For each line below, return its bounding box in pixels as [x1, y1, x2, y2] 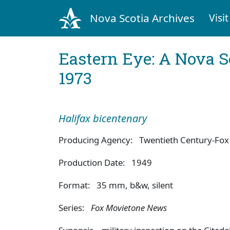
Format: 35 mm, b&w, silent [59, 179, 173, 191]
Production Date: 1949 [59, 156, 152, 168]
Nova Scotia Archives [89, 10, 195, 25]
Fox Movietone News [91, 201, 167, 214]
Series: [59, 201, 91, 214]
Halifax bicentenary [59, 111, 149, 125]
